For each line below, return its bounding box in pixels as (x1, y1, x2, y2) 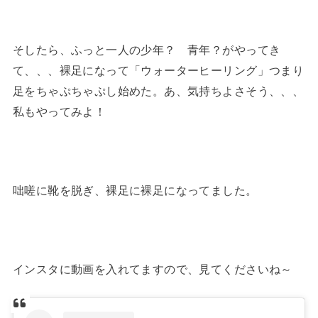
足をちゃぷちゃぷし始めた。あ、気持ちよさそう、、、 (12, 84, 305, 98)
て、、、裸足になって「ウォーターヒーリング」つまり (12, 64, 305, 77)
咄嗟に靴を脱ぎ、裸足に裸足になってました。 (12, 183, 258, 197)
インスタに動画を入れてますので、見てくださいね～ (12, 262, 292, 275)
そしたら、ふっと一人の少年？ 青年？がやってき (12, 43, 281, 57)
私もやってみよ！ (12, 105, 106, 119)
